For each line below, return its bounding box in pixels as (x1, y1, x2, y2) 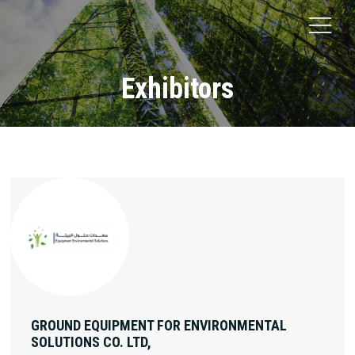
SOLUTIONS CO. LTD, (31, 334, 151, 350)
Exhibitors (121, 72, 234, 105)
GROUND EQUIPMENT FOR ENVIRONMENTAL (31, 317, 287, 334)
